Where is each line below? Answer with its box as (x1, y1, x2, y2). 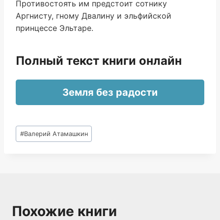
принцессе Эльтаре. (16, 23, 93, 33)
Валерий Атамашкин (24, 130, 88, 137)
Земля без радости (62, 86, 158, 98)
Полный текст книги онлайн (16, 54, 182, 68)
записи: (16, 136, 45, 146)
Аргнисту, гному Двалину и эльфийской (16, 11, 171, 21)
